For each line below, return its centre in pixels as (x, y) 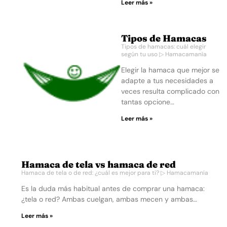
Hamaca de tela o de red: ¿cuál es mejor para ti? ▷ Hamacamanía (115, 173)
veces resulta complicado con (170, 91)
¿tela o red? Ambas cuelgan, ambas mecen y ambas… (109, 199)
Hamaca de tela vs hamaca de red (99, 164)
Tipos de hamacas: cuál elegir (163, 47)
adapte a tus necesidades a (167, 81)
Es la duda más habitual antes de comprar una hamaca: (113, 188)
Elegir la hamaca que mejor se (170, 70)
